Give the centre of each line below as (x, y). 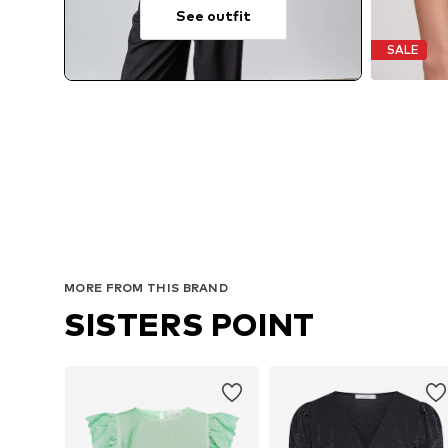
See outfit (213, 15)
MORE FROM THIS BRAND (146, 288)
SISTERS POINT (189, 325)
